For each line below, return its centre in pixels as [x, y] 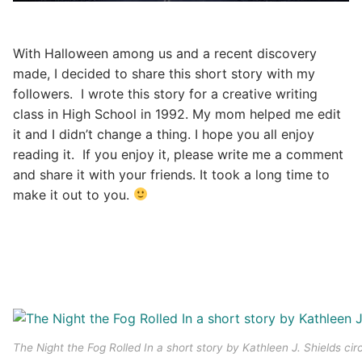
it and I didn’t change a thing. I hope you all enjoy [164, 134]
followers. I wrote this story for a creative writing [165, 93]
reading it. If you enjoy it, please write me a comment [178, 154]
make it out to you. [73, 194]
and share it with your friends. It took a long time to [171, 174]
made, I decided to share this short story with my [164, 73]
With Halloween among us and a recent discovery [165, 53]
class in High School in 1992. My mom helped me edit [177, 114]
